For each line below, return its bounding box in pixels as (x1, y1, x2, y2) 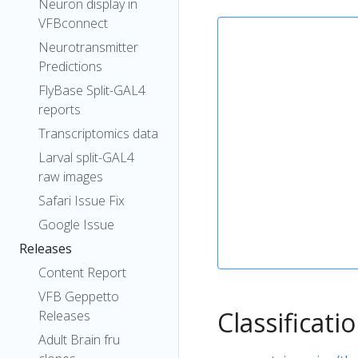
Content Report (38, 264, 126, 281)
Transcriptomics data (38, 125, 158, 142)
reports (38, 101, 81, 118)
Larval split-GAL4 (38, 149, 134, 166)
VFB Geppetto (38, 288, 119, 305)
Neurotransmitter (38, 38, 138, 56)
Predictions (38, 58, 102, 75)
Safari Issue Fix (38, 192, 125, 209)
